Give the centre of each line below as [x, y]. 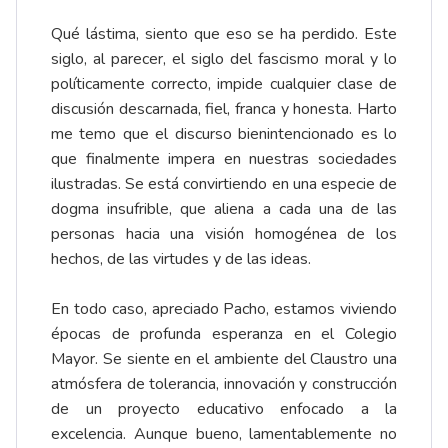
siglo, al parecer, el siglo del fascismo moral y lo [224, 59]
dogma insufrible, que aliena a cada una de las [224, 209]
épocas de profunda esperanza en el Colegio [224, 334]
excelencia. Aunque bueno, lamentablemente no [224, 434]
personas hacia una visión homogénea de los [224, 234]
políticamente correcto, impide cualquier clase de [224, 84]
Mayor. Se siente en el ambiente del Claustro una [224, 359]
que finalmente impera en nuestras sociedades [224, 159]
